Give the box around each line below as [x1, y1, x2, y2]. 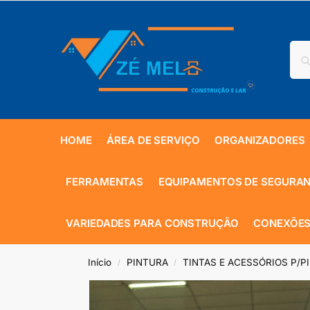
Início [88, 257, 112, 268]
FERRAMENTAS [66, 175, 144, 188]
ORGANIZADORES [215, 134, 305, 147]
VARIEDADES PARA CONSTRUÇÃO [66, 217, 239, 230]
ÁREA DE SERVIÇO [107, 134, 200, 147]
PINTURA [126, 257, 168, 268]
